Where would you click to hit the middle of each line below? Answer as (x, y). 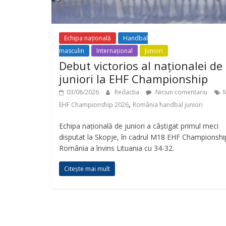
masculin (72, 51)
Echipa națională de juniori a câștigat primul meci (139, 126)
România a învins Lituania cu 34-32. (117, 148)
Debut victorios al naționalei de (141, 66)
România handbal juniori (168, 105)
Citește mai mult (87, 169)
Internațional (115, 51)
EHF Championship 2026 (94, 105)
